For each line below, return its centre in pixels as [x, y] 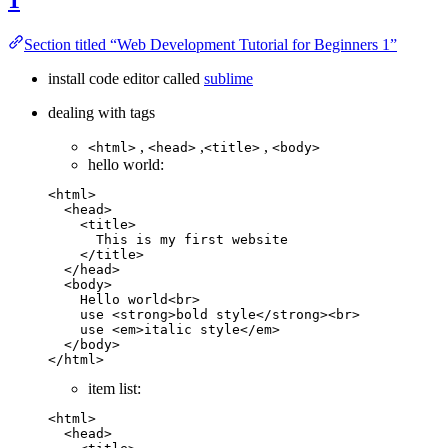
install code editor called [126, 78]
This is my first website [168, 239]
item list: [114, 388]
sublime [228, 78]
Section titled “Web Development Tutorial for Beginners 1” [210, 44]
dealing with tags [101, 112]
